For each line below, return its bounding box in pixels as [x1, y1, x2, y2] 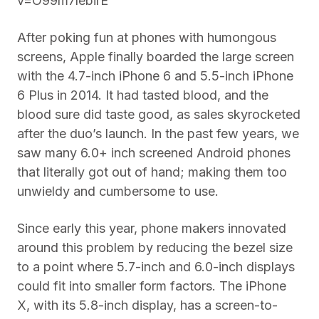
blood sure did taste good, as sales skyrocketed [17, 107, 300, 122]
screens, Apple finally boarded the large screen [17, 49, 294, 65]
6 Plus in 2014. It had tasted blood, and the [17, 88, 268, 103]
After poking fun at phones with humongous [17, 30, 276, 46]
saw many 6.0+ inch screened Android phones [17, 145, 291, 161]
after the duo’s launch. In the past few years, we [17, 126, 299, 142]
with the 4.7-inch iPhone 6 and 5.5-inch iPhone [17, 68, 293, 84]
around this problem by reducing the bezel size [17, 240, 293, 256]
